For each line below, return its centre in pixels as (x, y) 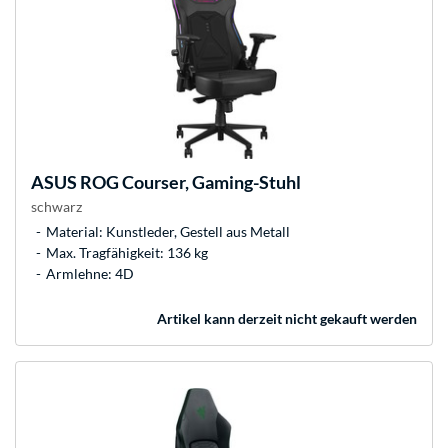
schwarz (56, 207)
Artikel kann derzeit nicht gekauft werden (287, 319)
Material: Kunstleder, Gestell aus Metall (168, 232)
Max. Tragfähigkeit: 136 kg (127, 253)
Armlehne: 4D (90, 274)
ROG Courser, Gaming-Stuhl (189, 182)
